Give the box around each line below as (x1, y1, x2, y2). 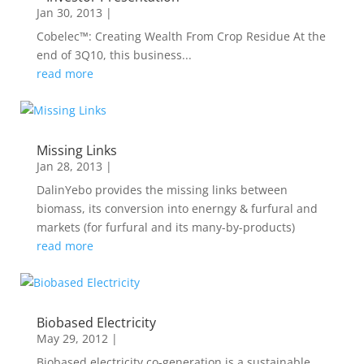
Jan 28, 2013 (36, 158, 102, 174)
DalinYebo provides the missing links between (36, 182, 288, 197)
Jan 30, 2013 (36, 5, 102, 20)
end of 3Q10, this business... (36, 47, 192, 63)
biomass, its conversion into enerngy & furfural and (36, 201, 318, 216)
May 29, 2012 (36, 331, 108, 346)
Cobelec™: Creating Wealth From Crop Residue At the (36, 28, 326, 44)
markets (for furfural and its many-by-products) (36, 219, 295, 235)
